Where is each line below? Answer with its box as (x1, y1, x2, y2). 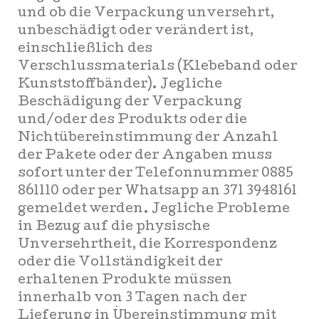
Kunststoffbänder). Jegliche (18, 78, 222, 92)
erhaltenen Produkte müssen (18, 274, 232, 288)
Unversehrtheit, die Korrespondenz (18, 239, 277, 252)
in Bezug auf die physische (18, 221, 210, 234)
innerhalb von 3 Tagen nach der (18, 292, 246, 305)
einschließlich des (18, 43, 152, 56)
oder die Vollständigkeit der (18, 256, 222, 270)
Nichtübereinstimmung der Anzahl (18, 132, 278, 145)
